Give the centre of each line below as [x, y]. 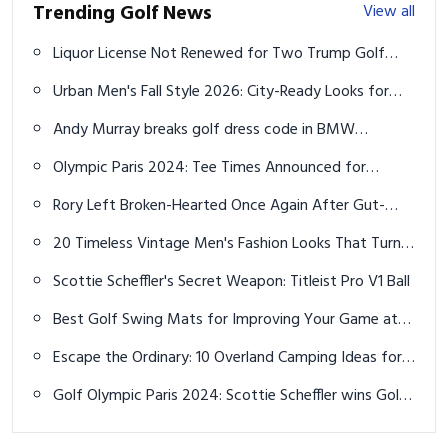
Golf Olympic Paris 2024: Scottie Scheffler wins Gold [230, 396]
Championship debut [122, 154]
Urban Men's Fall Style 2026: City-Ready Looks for [221, 92]
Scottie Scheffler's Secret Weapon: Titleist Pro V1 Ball [231, 282]
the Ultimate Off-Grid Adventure [162, 382]
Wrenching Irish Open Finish [144, 230]
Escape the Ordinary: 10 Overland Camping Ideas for [227, 358]
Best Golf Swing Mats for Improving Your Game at [225, 320]
